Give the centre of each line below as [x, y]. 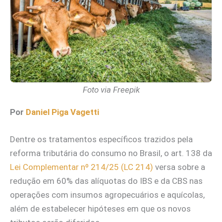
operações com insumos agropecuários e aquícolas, [107, 195]
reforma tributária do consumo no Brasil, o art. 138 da [111, 153]
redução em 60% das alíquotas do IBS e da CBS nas [106, 181]
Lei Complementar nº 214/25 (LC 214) [82, 167]
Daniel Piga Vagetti [62, 112]
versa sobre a [179, 167]
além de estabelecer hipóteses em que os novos [100, 209]
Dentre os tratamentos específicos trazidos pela [101, 139]
